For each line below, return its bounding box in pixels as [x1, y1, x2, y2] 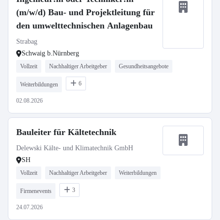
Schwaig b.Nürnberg [22, 50, 79, 57]
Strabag [16, 38, 37, 45]
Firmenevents [20, 188, 52, 194]
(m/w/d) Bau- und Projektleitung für [16, 7, 155, 17]
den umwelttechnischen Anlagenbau [16, 21, 153, 30]
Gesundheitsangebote [119, 63, 168, 70]
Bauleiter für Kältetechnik [16, 127, 116, 137]
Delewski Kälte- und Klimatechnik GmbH [16, 144, 133, 152]
